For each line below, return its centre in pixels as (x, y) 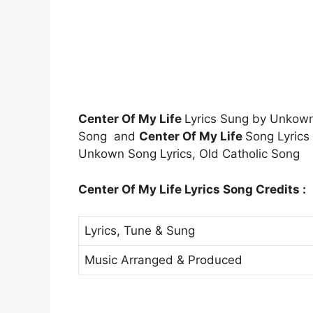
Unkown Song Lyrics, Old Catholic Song (189, 154)
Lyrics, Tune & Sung (140, 231)
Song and (109, 137)
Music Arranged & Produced (163, 260)
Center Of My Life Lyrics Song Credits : (192, 189)
